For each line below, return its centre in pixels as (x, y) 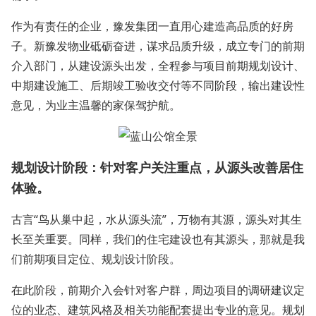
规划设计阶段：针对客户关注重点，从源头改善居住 (157, 167)
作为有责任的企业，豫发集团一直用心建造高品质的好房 (152, 26)
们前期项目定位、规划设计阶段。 (96, 259)
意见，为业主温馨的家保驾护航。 (96, 105)
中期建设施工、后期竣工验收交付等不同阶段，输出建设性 (158, 85)
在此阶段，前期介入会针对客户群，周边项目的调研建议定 (158, 290)
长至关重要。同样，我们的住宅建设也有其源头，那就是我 (158, 239)
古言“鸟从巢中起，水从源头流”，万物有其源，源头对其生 (157, 219)
